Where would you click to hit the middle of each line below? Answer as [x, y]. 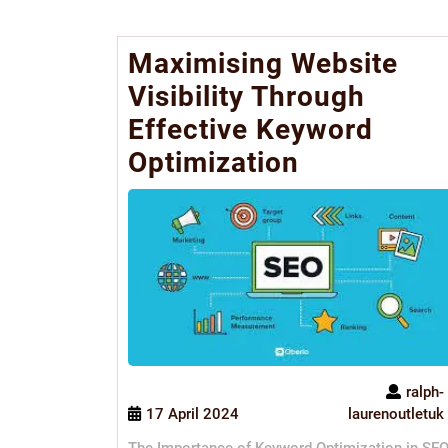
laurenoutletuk [395, 414]
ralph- [424, 392]
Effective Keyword [250, 129]
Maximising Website [263, 63]
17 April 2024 [192, 414]
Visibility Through [246, 96]
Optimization [213, 162]
